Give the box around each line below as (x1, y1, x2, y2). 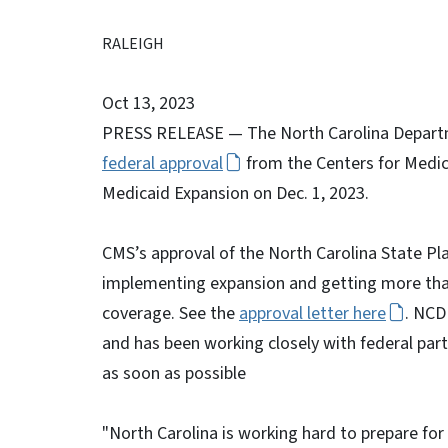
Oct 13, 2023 (102, 91, 195, 116)
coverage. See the (102, 301, 239, 326)
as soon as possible (102, 361, 246, 386)
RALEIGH (102, 33, 164, 55)
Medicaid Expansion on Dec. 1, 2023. (102, 181, 369, 206)
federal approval (102, 151, 223, 176)
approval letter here (239, 301, 386, 326)
